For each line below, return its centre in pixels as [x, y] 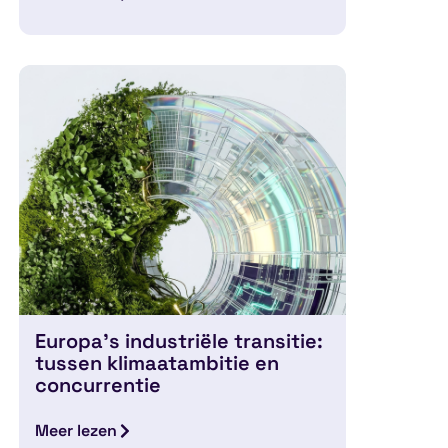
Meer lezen [76, 430]
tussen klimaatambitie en [157, 362]
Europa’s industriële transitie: [179, 340]
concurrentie [98, 384]
